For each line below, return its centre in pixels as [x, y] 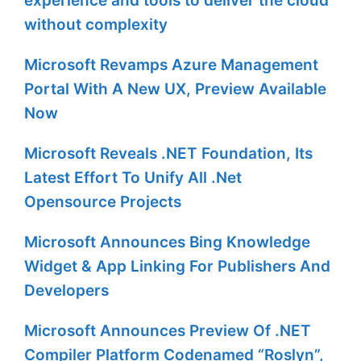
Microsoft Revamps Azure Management [171, 65]
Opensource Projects [103, 202]
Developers [66, 291]
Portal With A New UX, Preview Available [175, 89]
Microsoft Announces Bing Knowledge [167, 243]
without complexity [96, 25]
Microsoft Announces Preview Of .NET [168, 331]
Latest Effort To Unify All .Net [133, 178]
